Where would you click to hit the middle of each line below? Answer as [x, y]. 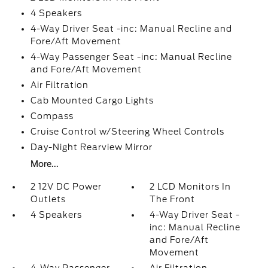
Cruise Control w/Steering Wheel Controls [127, 132]
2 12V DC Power [66, 187]
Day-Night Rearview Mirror [91, 147]
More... [44, 164]
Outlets [48, 199]
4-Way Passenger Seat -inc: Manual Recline [131, 57]
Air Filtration [59, 85]
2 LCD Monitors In [191, 187]
